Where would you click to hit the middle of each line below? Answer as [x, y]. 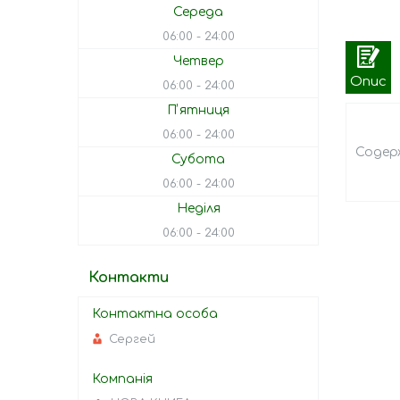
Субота [198, 160]
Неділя [198, 209]
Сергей [132, 339]
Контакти [129, 278]
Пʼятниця [198, 111]
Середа [198, 12]
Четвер [198, 62]
